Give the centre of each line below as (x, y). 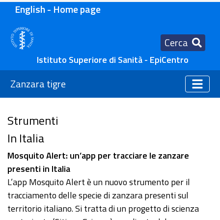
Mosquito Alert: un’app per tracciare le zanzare (98, 156)
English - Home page (58, 9)
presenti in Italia (39, 169)
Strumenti (33, 121)
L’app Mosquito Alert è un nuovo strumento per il (99, 182)
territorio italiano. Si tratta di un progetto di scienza (103, 209)
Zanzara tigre (38, 84)
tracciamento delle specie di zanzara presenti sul (98, 195)
